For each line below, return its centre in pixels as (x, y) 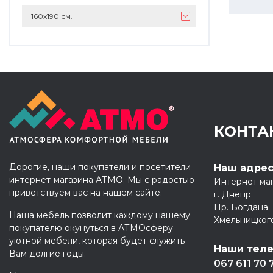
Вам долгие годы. (48, 253)
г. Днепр (232, 194)
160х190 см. (52, 16)
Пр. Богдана (241, 207)
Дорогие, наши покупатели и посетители (100, 167)
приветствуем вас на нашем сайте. (86, 193)
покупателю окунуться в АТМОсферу (91, 228)
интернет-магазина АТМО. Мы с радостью (102, 180)
